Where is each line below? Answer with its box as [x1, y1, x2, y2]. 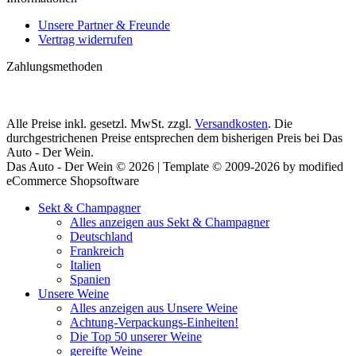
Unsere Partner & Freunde [38, 18, 170, 33]
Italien [70, 258, 101, 273]
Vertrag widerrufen [38, 33, 133, 47]
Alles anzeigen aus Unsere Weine [70, 301, 238, 315]
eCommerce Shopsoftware [6, 174, 139, 188]
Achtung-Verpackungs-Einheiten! [70, 315, 238, 330]
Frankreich [70, 244, 124, 258]
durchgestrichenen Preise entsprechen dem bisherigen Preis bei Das [6, 131, 342, 145]
